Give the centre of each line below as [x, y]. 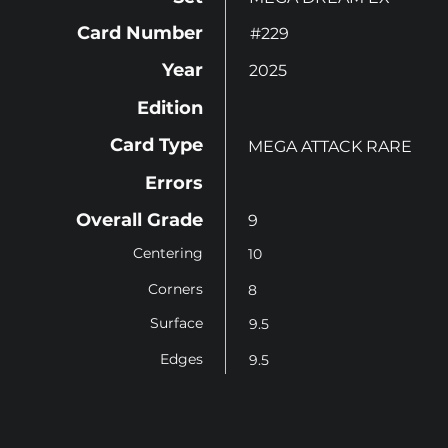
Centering [168, 253]
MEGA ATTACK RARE [330, 146]
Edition [170, 108]
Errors [174, 183]
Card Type [156, 145]
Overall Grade [139, 220]
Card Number [140, 33]
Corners [175, 289]
